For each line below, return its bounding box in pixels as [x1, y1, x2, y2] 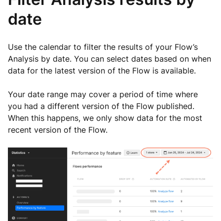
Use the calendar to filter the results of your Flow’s [8, 42, 198, 52]
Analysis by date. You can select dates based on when [8, 54, 211, 64]
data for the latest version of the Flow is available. [8, 66, 196, 76]
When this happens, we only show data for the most [8, 113, 202, 123]
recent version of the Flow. [8, 125, 108, 135]
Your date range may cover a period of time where [8, 89, 198, 100]
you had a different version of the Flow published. [8, 101, 194, 111]
